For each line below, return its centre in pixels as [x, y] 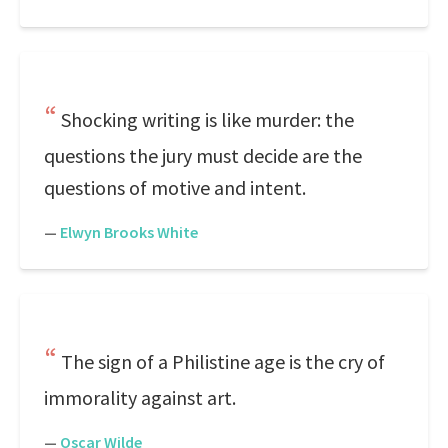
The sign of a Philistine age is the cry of [223, 361]
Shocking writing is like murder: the [207, 119]
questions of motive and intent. [175, 187]
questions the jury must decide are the [203, 155]
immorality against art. [140, 397]
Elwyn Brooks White [129, 232]
